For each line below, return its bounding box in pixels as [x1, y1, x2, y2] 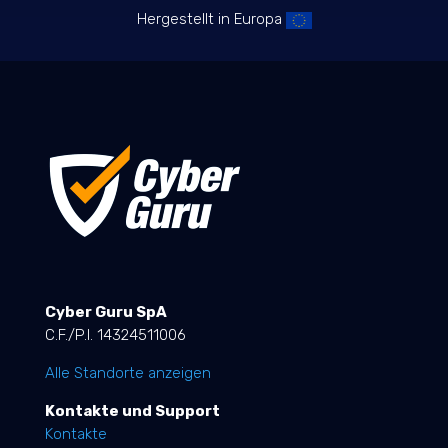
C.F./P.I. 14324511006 [44, 326, 186, 345]
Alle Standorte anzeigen [44, 364, 211, 383]
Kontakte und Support [44, 402, 220, 421]
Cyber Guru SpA [44, 303, 167, 322]
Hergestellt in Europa [136, 10, 286, 29]
